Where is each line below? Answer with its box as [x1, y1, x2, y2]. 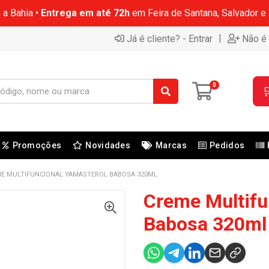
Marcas [156, 141, 187, 150]
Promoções [12, 141, 62, 150]
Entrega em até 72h [40, 7, 130, 19]
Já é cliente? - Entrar [127, 32, 213, 44]
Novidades [85, 141, 130, 150]
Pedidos [210, 141, 245, 150]
